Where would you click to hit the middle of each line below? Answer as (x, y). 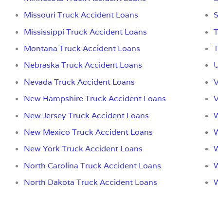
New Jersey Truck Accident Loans (86, 115)
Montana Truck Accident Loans (82, 49)
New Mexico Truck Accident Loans (88, 132)
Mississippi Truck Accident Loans (85, 32)
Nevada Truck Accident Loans (79, 82)
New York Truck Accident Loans (83, 149)
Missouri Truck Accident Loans (81, 15)
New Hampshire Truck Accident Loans (95, 99)
